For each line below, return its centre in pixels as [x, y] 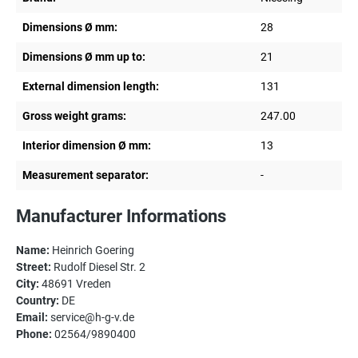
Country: [38, 301]
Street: [34, 267]
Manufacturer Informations [121, 217]
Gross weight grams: [74, 116]
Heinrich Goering [92, 251]
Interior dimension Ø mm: [87, 146]
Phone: [34, 334]
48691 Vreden [75, 284]
